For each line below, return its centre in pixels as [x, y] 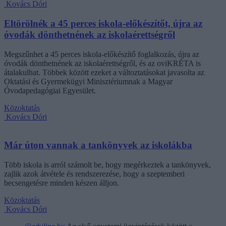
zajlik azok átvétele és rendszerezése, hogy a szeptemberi [94, 174]
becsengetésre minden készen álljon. [62, 183]
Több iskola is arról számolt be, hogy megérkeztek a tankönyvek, [107, 165]
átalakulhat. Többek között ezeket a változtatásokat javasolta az [104, 72]
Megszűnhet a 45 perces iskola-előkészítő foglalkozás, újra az [102, 54]
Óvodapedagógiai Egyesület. [50, 90]
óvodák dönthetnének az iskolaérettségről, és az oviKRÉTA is [102, 63]
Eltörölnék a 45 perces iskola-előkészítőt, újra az [103, 23]
